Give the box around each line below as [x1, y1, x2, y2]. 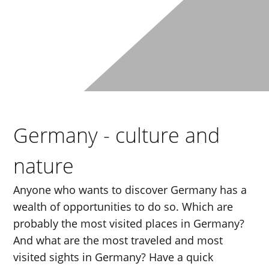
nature [13, 152, 74, 180]
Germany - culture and [13, 121, 220, 149]
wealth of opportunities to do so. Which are [13, 199, 234, 214]
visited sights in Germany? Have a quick [13, 250, 214, 264]
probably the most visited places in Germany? [13, 216, 245, 231]
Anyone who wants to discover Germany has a [13, 183, 247, 197]
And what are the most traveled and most [13, 233, 223, 247]
